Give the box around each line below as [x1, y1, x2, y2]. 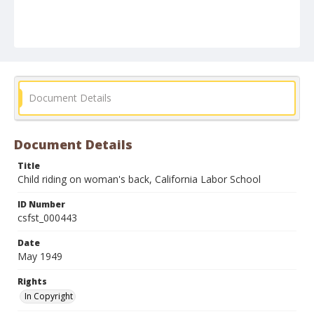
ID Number [18, 198, 65, 210]
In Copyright [25, 290, 73, 302]
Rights [18, 275, 47, 287]
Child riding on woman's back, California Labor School [18, 172, 261, 186]
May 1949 [18, 250, 62, 263]
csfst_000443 [18, 211, 77, 224]
